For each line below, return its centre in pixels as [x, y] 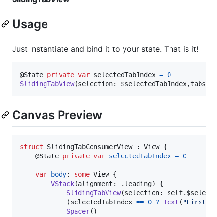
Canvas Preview [57, 115]
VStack [62, 183]
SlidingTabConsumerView [90, 147]
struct [31, 147]
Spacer [78, 211]
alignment [95, 183]
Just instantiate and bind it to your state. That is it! [105, 49]
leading [138, 183]
